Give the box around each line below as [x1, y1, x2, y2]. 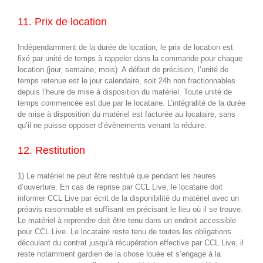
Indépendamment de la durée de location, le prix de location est [18, 43, 233, 52]
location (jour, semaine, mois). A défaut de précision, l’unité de [18, 65, 228, 75]
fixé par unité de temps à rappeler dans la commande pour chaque [18, 54, 242, 63]
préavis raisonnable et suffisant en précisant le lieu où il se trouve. [18, 204, 243, 214]
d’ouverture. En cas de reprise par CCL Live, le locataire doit [18, 182, 222, 191]
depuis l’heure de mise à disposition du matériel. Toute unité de [18, 87, 232, 97]
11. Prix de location [18, 16, 107, 28]
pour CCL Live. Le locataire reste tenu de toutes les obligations [18, 227, 231, 236]
